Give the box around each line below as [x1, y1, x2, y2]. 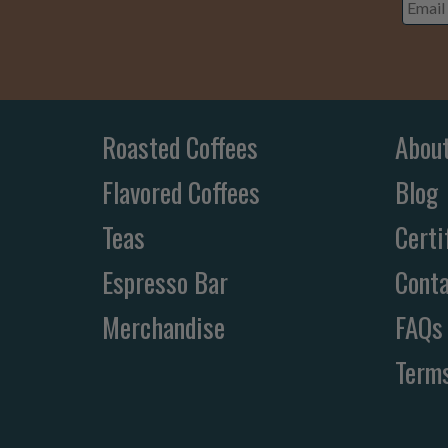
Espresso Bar [102, 262, 228, 303]
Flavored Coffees [102, 172, 260, 213]
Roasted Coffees [102, 127, 258, 168]
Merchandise [102, 307, 225, 348]
